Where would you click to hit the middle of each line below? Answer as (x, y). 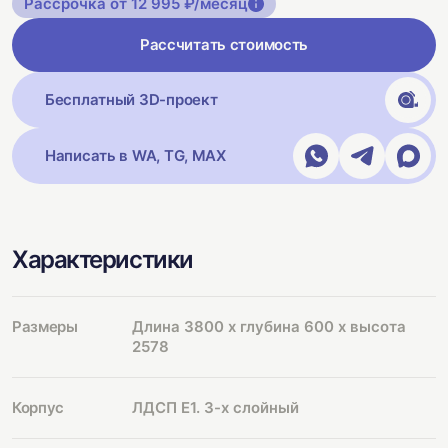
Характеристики (102, 259)
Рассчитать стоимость (224, 44)
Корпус (38, 407)
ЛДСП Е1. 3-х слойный (215, 407)
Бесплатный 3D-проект (131, 99)
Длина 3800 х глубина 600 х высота (269, 326)
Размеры (45, 326)
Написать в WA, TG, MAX (135, 155)
